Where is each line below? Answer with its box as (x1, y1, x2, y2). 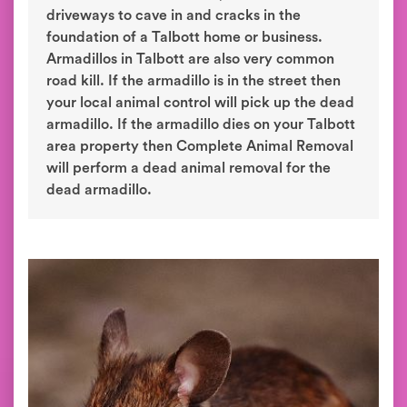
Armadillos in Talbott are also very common (46, 52, 334, 66)
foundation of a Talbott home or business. (46, 30, 323, 45)
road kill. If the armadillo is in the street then (46, 74, 341, 88)
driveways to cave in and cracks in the (46, 8, 301, 23)
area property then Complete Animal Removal (46, 139, 353, 154)
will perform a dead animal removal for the (46, 161, 331, 175)
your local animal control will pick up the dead (46, 95, 354, 110)
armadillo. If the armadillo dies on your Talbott (46, 117, 355, 132)
